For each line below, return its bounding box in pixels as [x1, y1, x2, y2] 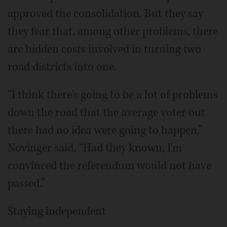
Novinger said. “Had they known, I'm [8, 140, 182, 156]
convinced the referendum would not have [8, 158, 211, 173]
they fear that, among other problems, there [8, 24, 218, 39]
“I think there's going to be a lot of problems [8, 87, 217, 102]
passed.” [8, 176, 45, 191]
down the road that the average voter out [8, 105, 205, 120]
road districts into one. [8, 59, 117, 74]
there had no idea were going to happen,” [8, 123, 202, 138]
